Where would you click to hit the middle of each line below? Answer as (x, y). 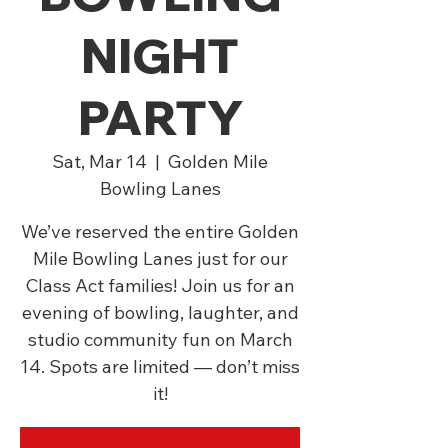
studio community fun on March (160, 339)
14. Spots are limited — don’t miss (160, 366)
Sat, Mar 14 (99, 161)
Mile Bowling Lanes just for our (160, 258)
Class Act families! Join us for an (160, 285)
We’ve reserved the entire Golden (160, 231)
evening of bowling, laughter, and (160, 312)
